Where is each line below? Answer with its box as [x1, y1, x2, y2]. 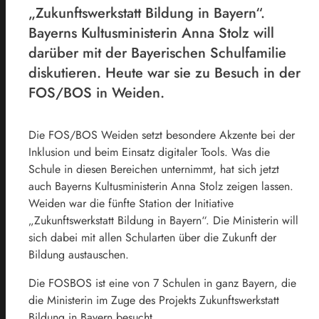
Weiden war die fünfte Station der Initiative [28, 194, 234, 211]
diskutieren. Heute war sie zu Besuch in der [28, 62, 300, 83]
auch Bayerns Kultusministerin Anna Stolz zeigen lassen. [28, 177, 293, 194]
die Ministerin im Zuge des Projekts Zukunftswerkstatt [28, 291, 279, 308]
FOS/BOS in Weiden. [28, 82, 164, 103]
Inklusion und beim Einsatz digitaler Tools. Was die [28, 143, 270, 160]
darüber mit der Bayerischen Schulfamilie [28, 42, 286, 63]
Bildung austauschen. [28, 246, 129, 263]
